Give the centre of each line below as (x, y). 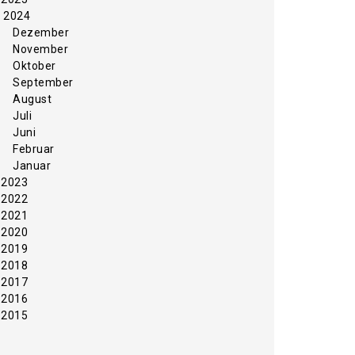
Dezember (41, 33)
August (32, 99)
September (43, 83)
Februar (34, 149)
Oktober (34, 66)
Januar (32, 166)
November (40, 50)
